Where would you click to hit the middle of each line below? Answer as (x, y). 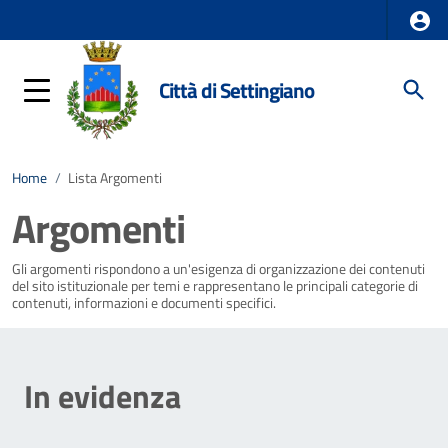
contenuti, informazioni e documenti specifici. (144, 303)
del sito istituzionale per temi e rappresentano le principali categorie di (215, 286)
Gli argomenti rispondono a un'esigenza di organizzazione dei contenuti (218, 269)
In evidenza (102, 396)
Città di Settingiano (237, 89)
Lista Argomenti (115, 178)
